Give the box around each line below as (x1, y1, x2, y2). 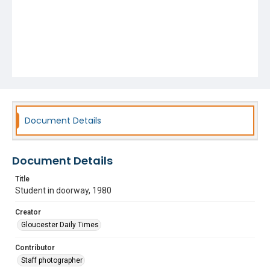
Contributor (15, 243, 55, 252)
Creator (15, 208, 41, 216)
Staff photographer (21, 256, 83, 265)
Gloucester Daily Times (21, 221, 99, 229)
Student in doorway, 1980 (15, 186, 111, 195)
